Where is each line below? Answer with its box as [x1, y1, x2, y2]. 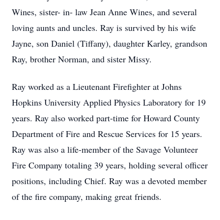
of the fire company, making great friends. [12, 191, 162, 202]
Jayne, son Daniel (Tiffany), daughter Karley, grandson [12, 37, 207, 49]
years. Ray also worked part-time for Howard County [12, 112, 200, 124]
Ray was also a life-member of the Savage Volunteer [12, 143, 198, 155]
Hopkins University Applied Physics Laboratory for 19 [12, 96, 206, 108]
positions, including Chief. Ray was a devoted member [12, 175, 207, 187]
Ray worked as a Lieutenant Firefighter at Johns [12, 81, 182, 92]
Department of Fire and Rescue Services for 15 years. [12, 128, 202, 139]
